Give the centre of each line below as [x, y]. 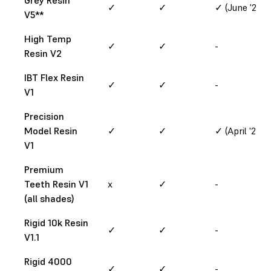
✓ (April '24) [240, 130]
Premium [44, 169]
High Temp [48, 38]
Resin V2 [43, 53]
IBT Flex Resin [54, 77]
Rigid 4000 [48, 261]
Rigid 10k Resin [56, 222]
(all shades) [49, 198]
